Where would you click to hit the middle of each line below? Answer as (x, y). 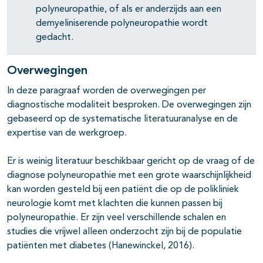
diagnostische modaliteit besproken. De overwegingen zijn (129, 105)
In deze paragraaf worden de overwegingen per (107, 91)
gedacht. (55, 38)
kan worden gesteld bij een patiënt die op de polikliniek (123, 190)
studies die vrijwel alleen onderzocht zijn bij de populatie (124, 232)
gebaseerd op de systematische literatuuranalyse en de (122, 119)
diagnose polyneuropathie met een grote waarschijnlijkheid (129, 176)
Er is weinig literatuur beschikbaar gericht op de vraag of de (131, 162)
